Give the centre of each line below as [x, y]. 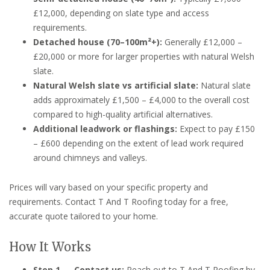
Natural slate [224, 85]
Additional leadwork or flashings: [105, 128]
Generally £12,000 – [202, 42]
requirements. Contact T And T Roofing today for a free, [119, 201]
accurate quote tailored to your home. [83, 216]
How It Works [50, 246]
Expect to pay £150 [216, 128]
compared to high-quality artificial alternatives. [123, 114]
